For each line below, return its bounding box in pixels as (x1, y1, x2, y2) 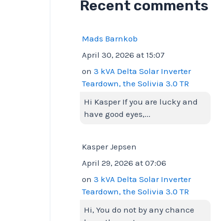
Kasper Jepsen (82, 141, 137, 151)
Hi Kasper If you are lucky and (84, 97, 198, 107)
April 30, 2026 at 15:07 (82, 50, 165, 60)
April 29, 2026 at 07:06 (82, 157, 166, 168)
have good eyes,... (84, 109, 150, 119)
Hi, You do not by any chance (84, 204, 194, 215)
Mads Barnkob (82, 34, 138, 44)
